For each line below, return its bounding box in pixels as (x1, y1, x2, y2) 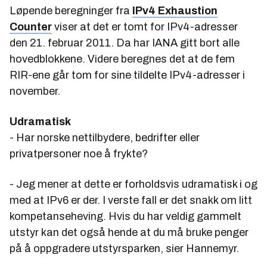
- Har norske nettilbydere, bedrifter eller (10, 131, 200, 144)
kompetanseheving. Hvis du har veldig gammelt (10, 210, 241, 222)
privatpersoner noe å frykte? (10, 147, 148, 160)
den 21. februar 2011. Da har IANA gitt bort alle (10, 36, 240, 49)
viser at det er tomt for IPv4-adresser (52, 20, 238, 33)
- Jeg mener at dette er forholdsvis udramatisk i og (10, 178, 257, 190)
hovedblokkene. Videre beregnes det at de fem (10, 52, 235, 65)
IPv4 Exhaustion (132, 4, 218, 17)
